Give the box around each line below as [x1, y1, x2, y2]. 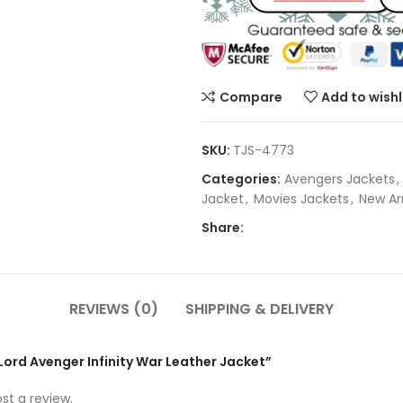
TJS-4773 [233, 141, 294, 160]
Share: [201, 219, 244, 237]
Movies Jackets [254, 190, 349, 209]
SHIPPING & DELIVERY [185, 299, 334, 320]
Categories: [201, 170, 281, 189]
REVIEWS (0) [69, 299, 158, 320]
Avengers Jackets [284, 170, 395, 189]
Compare [219, 87, 282, 106]
